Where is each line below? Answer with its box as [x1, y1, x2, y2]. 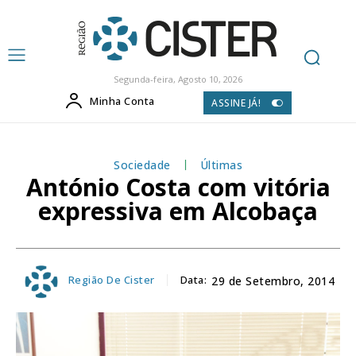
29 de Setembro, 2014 [211, 273, 335, 289]
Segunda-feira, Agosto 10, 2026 [113, 73, 242, 85]
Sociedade [114, 157, 171, 172]
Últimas [199, 157, 242, 172]
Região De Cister [68, 273, 155, 288]
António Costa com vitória [25, 170, 331, 203]
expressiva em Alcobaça [38, 194, 318, 227]
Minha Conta [90, 94, 155, 108]
